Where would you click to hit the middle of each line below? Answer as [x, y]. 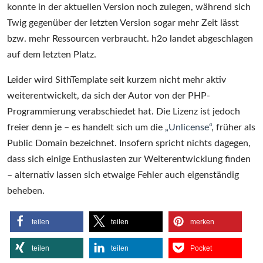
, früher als [233, 128]
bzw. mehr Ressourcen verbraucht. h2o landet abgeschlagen [130, 39]
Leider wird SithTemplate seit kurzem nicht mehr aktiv [117, 80]
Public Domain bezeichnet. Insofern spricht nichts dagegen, [129, 144]
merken [202, 222]
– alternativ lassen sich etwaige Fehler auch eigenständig [123, 175]
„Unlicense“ [188, 128]
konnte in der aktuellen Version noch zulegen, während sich [129, 7]
